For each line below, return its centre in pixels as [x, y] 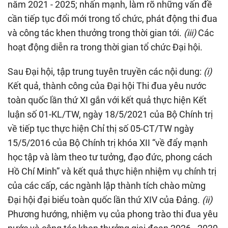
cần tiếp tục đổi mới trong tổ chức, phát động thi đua [112, 19]
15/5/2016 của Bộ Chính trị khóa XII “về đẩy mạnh [108, 143]
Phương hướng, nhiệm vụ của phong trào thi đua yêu [113, 214]
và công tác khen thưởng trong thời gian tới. [96, 33]
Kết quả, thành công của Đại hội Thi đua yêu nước [107, 86]
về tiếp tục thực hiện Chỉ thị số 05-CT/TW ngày [101, 129]
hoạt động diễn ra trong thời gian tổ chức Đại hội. [105, 47]
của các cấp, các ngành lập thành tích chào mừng [107, 186]
